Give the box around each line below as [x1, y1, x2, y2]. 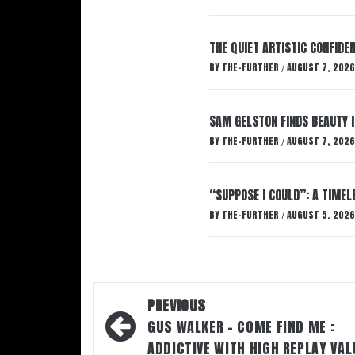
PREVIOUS [147, 295, 207, 316]
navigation [101, 311, 202, 347]
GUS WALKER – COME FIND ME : [147, 316, 335, 338]
